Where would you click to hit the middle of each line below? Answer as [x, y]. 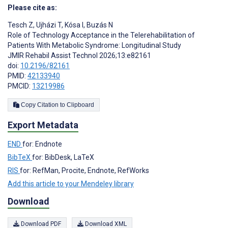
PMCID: [20, 86]
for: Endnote [42, 144]
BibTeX [20, 157]
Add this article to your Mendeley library [71, 183]
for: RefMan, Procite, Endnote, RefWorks [84, 170]
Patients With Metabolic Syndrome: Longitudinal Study [94, 45]
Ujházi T [48, 25]
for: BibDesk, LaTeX [63, 157]
